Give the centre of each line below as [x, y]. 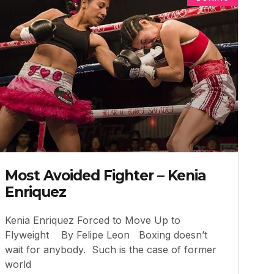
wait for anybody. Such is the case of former [110, 249]
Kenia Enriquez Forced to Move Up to [92, 220]
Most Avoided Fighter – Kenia [105, 175]
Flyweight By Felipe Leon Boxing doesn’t [106, 235]
